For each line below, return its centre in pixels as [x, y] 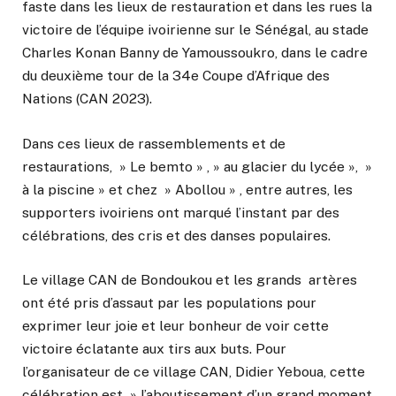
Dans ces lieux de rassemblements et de [154, 143]
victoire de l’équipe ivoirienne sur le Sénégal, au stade [195, 30]
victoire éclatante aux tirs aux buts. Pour [154, 348]
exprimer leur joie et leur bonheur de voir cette [175, 325]
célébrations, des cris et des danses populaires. [176, 235]
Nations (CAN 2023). [87, 99]
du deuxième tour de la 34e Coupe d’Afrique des [176, 76]
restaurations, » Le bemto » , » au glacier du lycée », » [197, 166]
